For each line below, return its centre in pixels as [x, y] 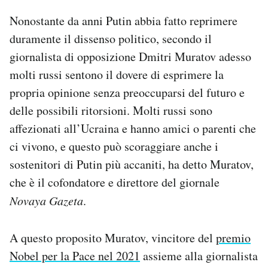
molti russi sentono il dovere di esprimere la [117, 75]
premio [233, 238]
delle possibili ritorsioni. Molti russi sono [111, 111]
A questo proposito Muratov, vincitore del [113, 238]
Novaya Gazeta [46, 201]
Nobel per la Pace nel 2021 [75, 256]
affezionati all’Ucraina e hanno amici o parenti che [133, 129]
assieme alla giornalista [199, 256]
